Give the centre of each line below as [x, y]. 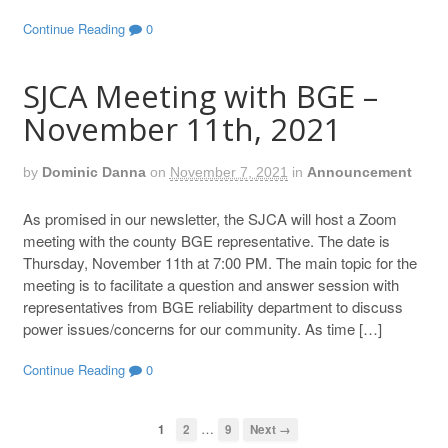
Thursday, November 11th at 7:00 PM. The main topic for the [219, 262]
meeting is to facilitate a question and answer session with [210, 284]
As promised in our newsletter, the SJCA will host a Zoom [209, 218]
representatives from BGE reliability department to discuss [212, 306]
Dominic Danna [93, 171]
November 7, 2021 [228, 171]
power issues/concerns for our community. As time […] [202, 328]
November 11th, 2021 [182, 129]
